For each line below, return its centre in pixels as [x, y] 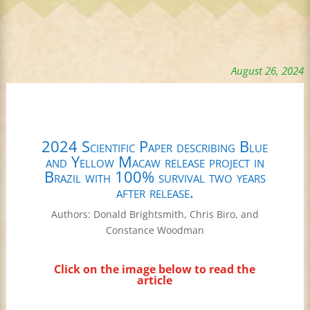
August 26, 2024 [268, 70]
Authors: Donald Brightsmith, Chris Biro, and [155, 214]
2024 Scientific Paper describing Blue [155, 146]
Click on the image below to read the [155, 269]
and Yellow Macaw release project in [155, 161]
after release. [155, 191]
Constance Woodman [155, 230]
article [155, 280]
